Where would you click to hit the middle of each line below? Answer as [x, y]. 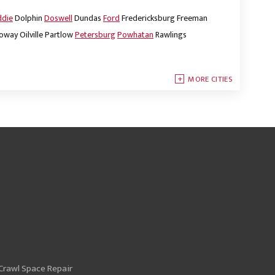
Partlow [59, 35]
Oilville [31, 35]
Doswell [58, 18]
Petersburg [95, 35]
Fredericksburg [148, 18]
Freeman [192, 18]
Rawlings [171, 35]
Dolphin [29, 18]
